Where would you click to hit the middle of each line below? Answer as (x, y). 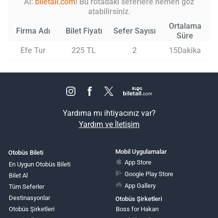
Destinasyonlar (29, 198)
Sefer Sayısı (134, 31)
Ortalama (185, 26)
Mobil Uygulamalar (141, 151)
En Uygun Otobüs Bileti (40, 164)
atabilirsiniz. (109, 11)
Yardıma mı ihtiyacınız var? (109, 113)
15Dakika (185, 50)
